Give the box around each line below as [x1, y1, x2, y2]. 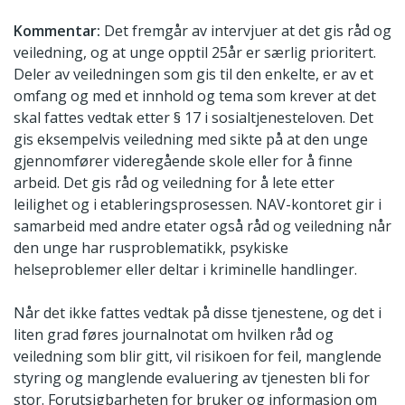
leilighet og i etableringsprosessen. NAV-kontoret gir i [14, 193, 381, 214]
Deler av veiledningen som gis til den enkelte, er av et [14, 63, 373, 84]
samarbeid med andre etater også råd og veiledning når [14, 215, 391, 236]
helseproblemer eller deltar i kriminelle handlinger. [14, 259, 357, 279]
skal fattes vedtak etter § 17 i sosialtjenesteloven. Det [14, 107, 373, 127]
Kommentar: [14, 20, 104, 41]
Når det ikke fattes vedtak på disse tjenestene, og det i [14, 302, 381, 323]
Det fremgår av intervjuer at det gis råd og [104, 20, 391, 41]
